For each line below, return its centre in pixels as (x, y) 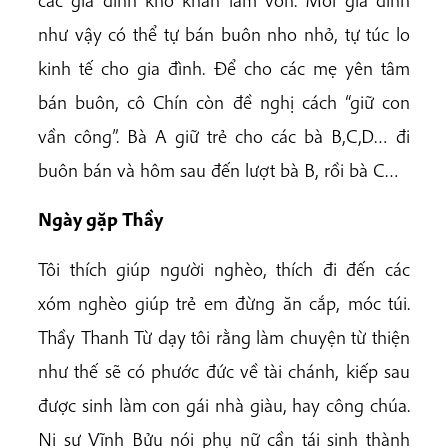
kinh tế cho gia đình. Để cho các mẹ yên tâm (224, 68)
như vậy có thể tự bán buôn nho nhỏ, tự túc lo (224, 34)
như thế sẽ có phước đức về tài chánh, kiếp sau (224, 370)
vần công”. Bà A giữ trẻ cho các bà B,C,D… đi (224, 136)
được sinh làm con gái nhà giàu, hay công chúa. (224, 404)
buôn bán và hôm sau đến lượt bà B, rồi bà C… (218, 170)
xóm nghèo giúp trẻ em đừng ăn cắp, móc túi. (224, 302)
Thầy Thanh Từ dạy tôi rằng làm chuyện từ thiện (224, 336)
